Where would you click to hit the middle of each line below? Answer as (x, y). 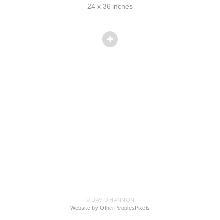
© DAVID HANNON (110, 200)
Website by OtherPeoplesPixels (110, 208)
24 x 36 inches (110, 6)
